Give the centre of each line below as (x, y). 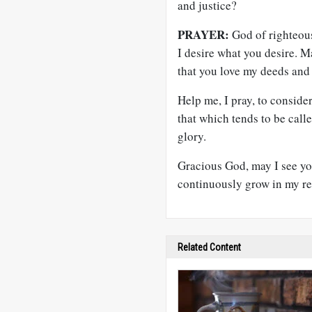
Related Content (209, 247)
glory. (192, 136)
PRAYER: (203, 34)
